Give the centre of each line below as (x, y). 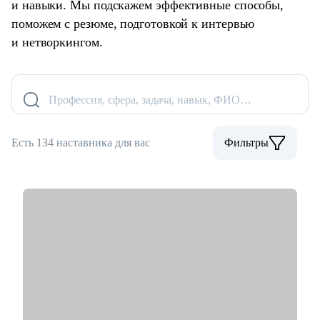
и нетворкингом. (57, 42)
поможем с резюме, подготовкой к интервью (133, 24)
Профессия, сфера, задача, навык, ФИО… (150, 100)
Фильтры (246, 143)
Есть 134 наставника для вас (81, 143)
